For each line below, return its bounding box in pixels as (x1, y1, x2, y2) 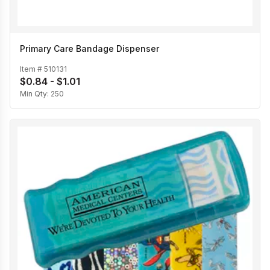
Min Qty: (20, 89, 51, 99)
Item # (20, 64, 44, 74)
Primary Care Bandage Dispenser (20, 43, 159, 54)
